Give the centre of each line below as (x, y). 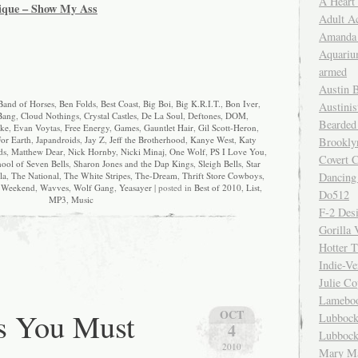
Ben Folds (78, 104)
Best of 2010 (218, 188)
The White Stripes (97, 176)
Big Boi (157, 104)
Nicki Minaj (142, 152)
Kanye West (212, 140)
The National (35, 176)
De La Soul (162, 116)
